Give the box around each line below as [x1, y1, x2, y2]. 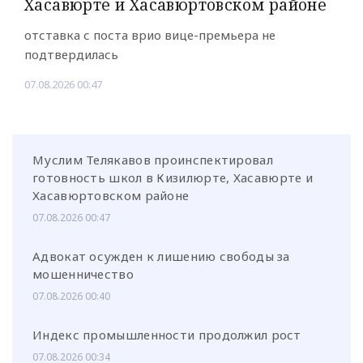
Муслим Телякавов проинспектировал [32, 151, 273, 168]
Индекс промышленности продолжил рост [32, 326, 301, 343]
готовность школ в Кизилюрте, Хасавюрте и [32, 169, 313, 186]
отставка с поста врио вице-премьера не [24, 27, 275, 44]
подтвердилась [24, 46, 118, 63]
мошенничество [32, 265, 134, 282]
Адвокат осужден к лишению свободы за [32, 247, 290, 264]
